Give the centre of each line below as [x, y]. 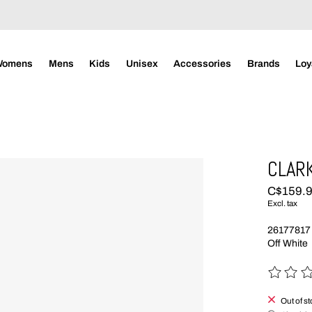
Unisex [142, 63]
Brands [263, 63]
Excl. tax [283, 204]
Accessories [203, 63]
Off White [288, 244]
